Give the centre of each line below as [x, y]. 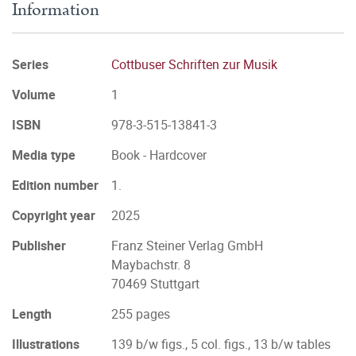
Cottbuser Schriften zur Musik [194, 64]
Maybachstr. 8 [151, 265]
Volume [34, 95]
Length [32, 314]
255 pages [141, 314]
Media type [44, 155]
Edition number [55, 185]
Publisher [39, 246]
